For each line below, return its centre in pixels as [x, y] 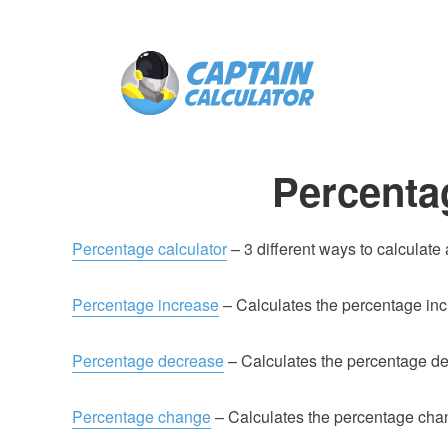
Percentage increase [145, 304]
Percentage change [141, 416]
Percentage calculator [149, 248]
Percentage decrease [148, 360]
